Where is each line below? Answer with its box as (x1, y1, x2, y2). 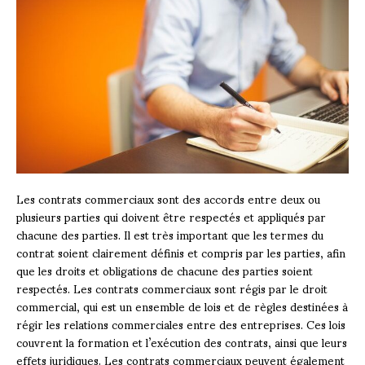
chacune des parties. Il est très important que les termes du (16, 217, 323, 251)
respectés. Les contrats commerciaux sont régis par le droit (16, 270, 328, 305)
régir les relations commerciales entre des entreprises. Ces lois (16, 306, 345, 341)
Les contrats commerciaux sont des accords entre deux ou (16, 181, 320, 215)
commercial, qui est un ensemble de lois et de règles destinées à (16, 288, 348, 323)
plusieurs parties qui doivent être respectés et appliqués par (16, 199, 326, 233)
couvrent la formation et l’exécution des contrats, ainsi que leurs (16, 324, 347, 358)
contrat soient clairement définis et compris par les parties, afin (16, 235, 345, 269)
